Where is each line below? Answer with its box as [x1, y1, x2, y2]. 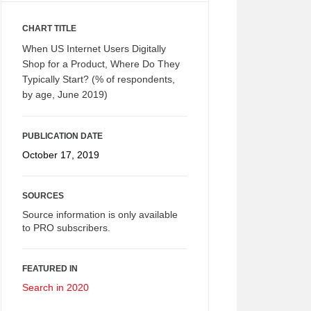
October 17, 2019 [22, 149, 99, 160]
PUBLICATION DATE [22, 131, 103, 141]
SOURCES [22, 191, 64, 201]
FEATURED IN [22, 264, 78, 274]
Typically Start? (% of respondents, [22, 74, 175, 85]
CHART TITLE [22, 24, 76, 33]
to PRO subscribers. [22, 222, 110, 233]
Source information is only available [22, 209, 178, 220]
